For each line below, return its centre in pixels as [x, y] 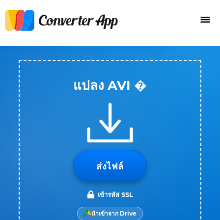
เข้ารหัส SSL [115, 194]
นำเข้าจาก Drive [114, 213]
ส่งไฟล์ [110, 166]
